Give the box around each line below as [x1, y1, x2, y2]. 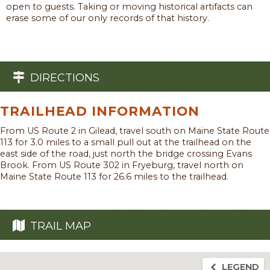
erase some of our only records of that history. [6, 12, 209, 24]
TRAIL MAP [30, 219, 91, 233]
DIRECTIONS [30, 71, 99, 84]
